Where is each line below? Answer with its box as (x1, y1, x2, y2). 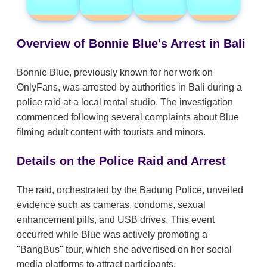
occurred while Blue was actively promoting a (17, 229, 207, 240)
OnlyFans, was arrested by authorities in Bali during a (17, 82, 242, 92)
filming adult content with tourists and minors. (17, 126, 206, 137)
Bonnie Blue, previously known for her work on (17, 67, 213, 77)
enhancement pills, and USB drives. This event (17, 214, 215, 225)
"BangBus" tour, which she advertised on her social (17, 244, 232, 254)
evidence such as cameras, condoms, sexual (17, 199, 206, 210)
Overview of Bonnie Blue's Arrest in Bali (17, 36, 246, 50)
